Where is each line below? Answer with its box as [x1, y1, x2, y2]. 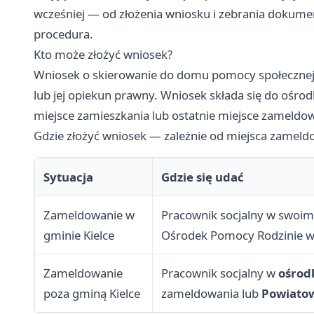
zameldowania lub [161, 285, 261, 302]
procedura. [34, 26, 93, 43]
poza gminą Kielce [43, 285, 140, 302]
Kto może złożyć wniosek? [34, 46, 172, 63]
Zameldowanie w [43, 207, 135, 224]
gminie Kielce [43, 227, 114, 244]
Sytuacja [43, 169, 93, 186]
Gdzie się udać [161, 169, 244, 186]
